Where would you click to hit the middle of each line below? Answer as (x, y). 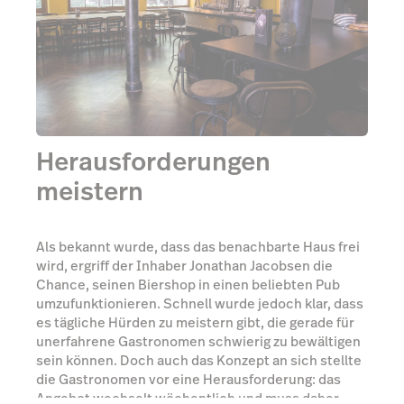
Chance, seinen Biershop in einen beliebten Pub (188, 284)
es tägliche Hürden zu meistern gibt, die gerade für (195, 322)
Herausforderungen (153, 162)
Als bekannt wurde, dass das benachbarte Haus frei (198, 246)
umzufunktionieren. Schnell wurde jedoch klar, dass (200, 303)
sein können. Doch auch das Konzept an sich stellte (199, 360)
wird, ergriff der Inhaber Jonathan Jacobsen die (184, 265)
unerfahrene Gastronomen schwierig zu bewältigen (198, 341)
